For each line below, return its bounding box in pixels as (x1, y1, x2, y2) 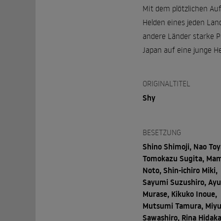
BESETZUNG (142, 127, 181, 137)
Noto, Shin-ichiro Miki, (142, 164, 218, 176)
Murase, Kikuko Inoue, (142, 188, 217, 199)
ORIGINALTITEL (142, 78, 190, 88)
